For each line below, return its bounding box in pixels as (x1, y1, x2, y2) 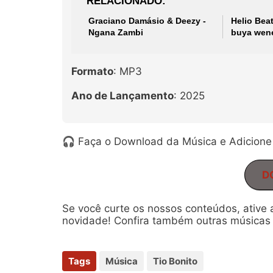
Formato (71, 65, 113, 77)
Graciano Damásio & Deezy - (88, 16, 206, 26)
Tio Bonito (153, 255, 197, 267)
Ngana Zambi (88, 27, 143, 37)
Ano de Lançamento (71, 90, 174, 102)
